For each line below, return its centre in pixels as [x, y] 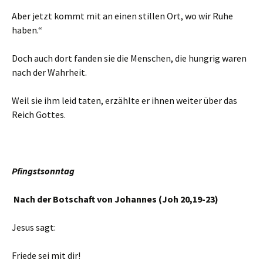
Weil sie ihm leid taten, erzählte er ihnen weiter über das [124, 100]
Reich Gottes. [39, 114]
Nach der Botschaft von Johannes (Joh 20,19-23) [115, 199]
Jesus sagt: [34, 227]
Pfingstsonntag [43, 171]
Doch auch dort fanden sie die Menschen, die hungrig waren [129, 58]
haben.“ [27, 30]
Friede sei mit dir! [46, 255]
